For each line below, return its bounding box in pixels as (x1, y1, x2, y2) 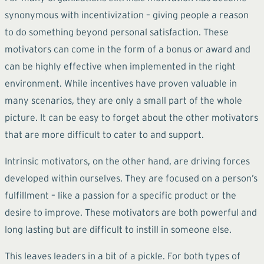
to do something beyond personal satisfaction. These (5, 26, 229, 37)
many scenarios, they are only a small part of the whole (5, 94, 242, 105)
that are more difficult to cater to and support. (5, 128, 204, 140)
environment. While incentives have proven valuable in (5, 77, 237, 88)
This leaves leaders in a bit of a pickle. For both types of (5, 250, 240, 261)
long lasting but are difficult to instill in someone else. (5, 223, 232, 235)
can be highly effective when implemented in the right (5, 60, 236, 71)
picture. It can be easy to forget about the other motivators (5, 111, 258, 123)
